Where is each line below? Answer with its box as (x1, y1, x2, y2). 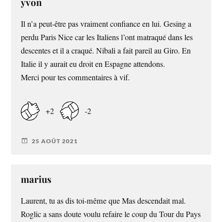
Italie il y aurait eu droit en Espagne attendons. (21, 58, 166, 69)
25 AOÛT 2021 (32, 137, 78, 145)
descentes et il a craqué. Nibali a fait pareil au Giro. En (21, 45, 191, 56)
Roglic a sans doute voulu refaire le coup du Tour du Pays (21, 209, 201, 220)
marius (21, 173, 52, 186)
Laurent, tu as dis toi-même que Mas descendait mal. (21, 195, 186, 207)
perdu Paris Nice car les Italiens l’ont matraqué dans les (21, 31, 193, 43)
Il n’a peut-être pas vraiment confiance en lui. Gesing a (21, 18, 192, 29)
